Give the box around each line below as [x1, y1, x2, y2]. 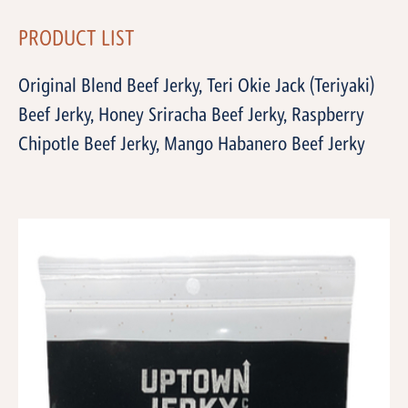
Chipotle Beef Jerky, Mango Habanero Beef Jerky [18, 135, 365, 157]
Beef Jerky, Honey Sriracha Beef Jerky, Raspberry [18, 106, 364, 127]
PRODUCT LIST [18, 29, 135, 52]
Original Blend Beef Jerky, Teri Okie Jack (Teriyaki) [18, 76, 374, 98]
